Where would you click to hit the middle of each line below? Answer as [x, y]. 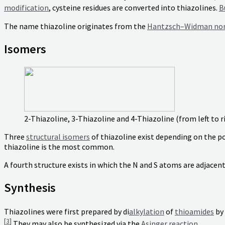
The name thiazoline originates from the [76, 26]
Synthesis [30, 187]
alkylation [147, 212]
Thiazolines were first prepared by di [67, 212]
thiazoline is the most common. [59, 146]
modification [26, 8]
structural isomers [58, 136]
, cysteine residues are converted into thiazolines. [134, 8]
